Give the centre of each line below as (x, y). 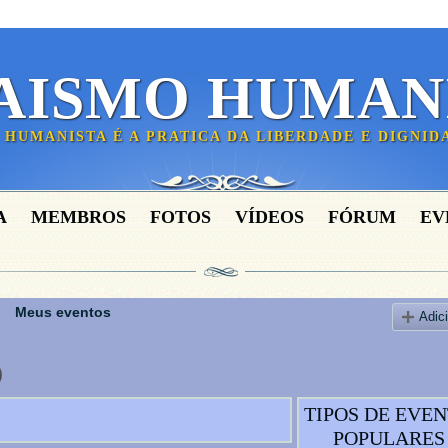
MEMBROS (78, 217)
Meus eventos (63, 312)
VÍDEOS (269, 217)
